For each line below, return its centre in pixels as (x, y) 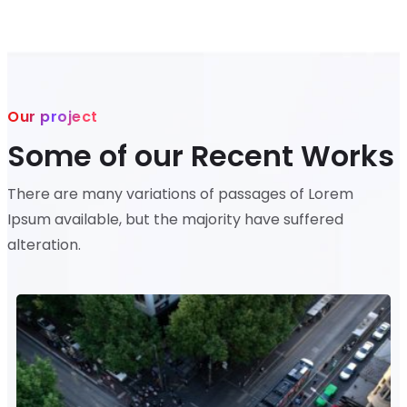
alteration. (44, 245)
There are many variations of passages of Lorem (180, 194)
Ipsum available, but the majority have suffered (175, 219)
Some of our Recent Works (201, 156)
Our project (53, 117)
